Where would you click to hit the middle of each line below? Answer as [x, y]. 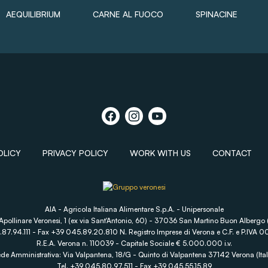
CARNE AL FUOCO [128, 14]
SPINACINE [217, 14]
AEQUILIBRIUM [33, 14]
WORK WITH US [160, 153]
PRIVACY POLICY [75, 153]
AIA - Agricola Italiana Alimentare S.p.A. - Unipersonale [134, 209]
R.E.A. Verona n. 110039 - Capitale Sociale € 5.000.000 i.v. [134, 243]
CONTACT [232, 153]
